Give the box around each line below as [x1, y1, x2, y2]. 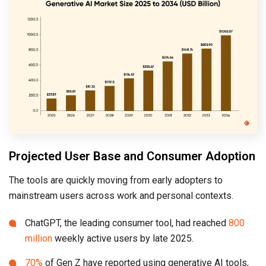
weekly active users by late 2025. [52, 233, 196, 245]
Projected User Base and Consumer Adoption [9, 149, 255, 164]
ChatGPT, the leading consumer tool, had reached [25, 217, 229, 229]
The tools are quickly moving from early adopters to [9, 175, 223, 186]
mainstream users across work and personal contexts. [9, 190, 233, 202]
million [25, 233, 52, 245]
